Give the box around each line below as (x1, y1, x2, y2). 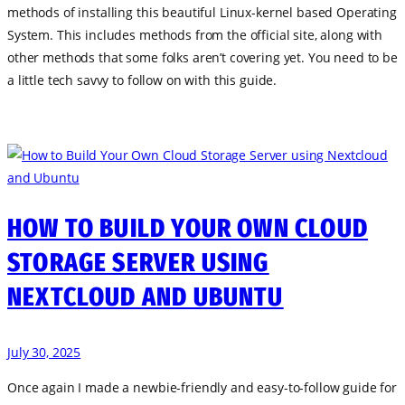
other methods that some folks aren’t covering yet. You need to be (7, 48, 398, 66)
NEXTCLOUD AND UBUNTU (7, 280, 284, 314)
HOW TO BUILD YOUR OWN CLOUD (7, 212, 368, 245)
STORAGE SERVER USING (7, 246, 269, 279)
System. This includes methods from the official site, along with (7, 25, 383, 43)
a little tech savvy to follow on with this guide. (7, 71, 278, 89)
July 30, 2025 (7, 344, 81, 362)
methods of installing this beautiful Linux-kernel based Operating (7, 3, 397, 21)
